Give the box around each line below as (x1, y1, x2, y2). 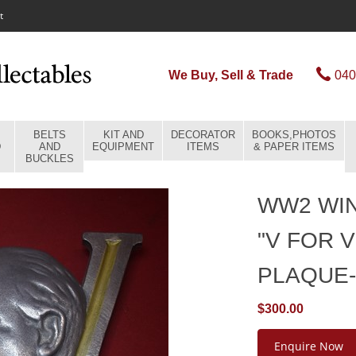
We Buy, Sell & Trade (168, 68, 293, 82)
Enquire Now (273, 339, 343, 354)
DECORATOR (171, 129, 235, 141)
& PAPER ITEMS (253, 141, 335, 153)
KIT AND (103, 129, 144, 141)
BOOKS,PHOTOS (252, 129, 336, 141)
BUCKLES (25, 153, 74, 164)
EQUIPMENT (92, 141, 154, 153)
